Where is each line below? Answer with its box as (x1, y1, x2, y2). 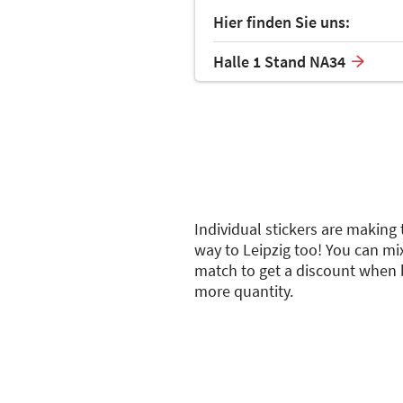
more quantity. (194, 280, 293, 301)
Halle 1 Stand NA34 (213, 51, 345, 73)
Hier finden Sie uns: (213, 12, 350, 33)
